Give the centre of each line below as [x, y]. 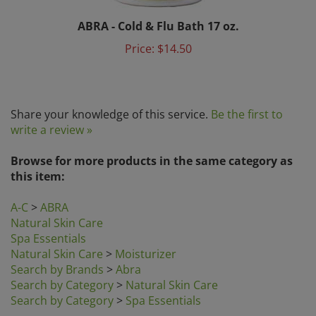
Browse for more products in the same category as [152, 141]
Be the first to [247, 95]
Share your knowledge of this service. [111, 95]
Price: [139, 29]
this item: [38, 157]
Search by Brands [57, 250]
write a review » [51, 110]
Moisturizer [146, 234]
